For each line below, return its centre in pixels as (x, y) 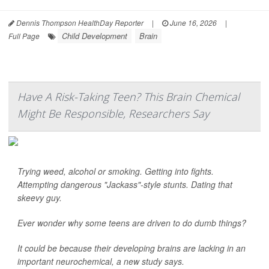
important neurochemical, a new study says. (101, 261)
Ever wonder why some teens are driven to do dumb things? (133, 223)
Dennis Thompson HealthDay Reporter (79, 23)
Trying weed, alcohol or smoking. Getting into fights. (116, 171)
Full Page (24, 36)
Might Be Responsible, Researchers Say (113, 113)
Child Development (95, 36)
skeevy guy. (40, 198)
